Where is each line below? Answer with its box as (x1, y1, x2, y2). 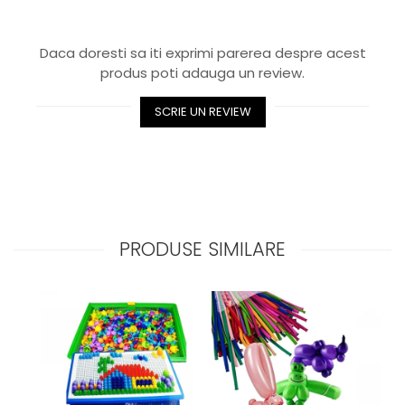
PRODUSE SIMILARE (119, 235, 286, 262)
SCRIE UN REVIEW (154, 102, 251, 120)
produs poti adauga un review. (100, 62, 305, 82)
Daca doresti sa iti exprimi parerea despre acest (39, 42, 366, 62)
